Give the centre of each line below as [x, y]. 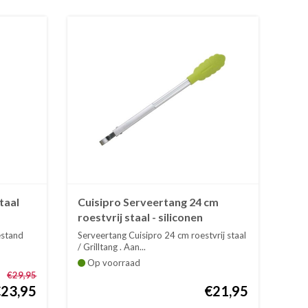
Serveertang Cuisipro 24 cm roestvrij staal [162, 235]
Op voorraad [113, 262]
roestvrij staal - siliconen [141, 217]
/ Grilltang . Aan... [112, 246]
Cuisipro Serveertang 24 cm [148, 201]
